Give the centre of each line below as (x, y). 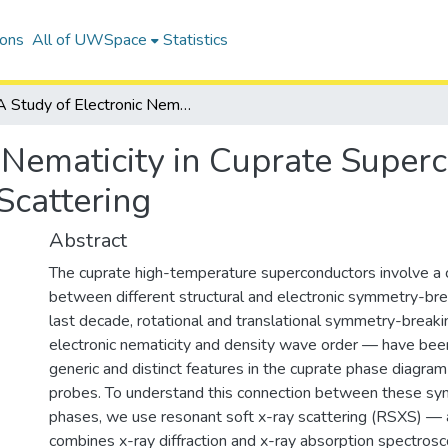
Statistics (195, 40)
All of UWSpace (89, 40)
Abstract (88, 240)
